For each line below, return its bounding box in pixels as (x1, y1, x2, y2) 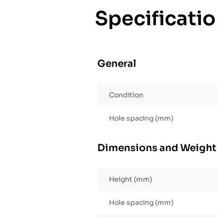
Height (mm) (109, 175, 152, 184)
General (97, 58, 136, 70)
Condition (109, 91, 143, 100)
